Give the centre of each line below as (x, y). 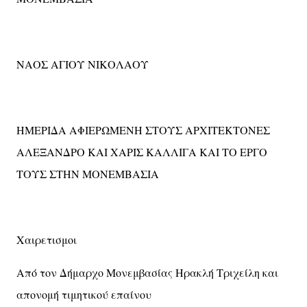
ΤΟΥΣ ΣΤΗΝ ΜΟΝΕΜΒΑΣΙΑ (88, 174)
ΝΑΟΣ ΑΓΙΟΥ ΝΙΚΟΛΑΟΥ (84, 64)
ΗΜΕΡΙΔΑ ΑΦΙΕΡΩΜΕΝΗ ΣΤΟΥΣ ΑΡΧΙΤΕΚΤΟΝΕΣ (143, 130)
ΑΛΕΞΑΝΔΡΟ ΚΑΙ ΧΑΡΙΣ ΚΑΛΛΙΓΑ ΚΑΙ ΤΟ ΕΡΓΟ (142, 152)
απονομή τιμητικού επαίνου (85, 295)
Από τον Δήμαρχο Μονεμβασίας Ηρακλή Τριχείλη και (147, 273)
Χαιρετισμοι (48, 240)
